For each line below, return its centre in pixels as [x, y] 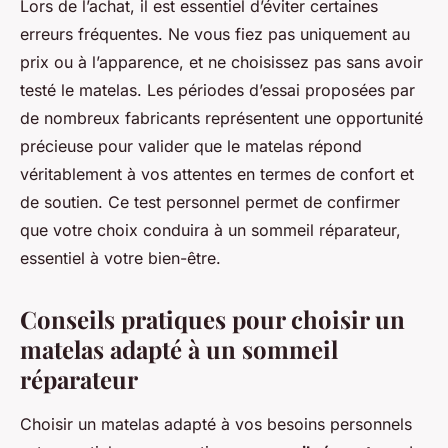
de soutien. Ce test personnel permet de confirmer [210, 202]
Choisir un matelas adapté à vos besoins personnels [216, 424]
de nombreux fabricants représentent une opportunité [221, 118]
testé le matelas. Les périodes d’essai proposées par [217, 90]
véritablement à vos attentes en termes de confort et [217, 174]
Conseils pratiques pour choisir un [212, 319]
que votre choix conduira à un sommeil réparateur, [210, 230]
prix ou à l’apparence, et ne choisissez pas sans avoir [221, 62]
